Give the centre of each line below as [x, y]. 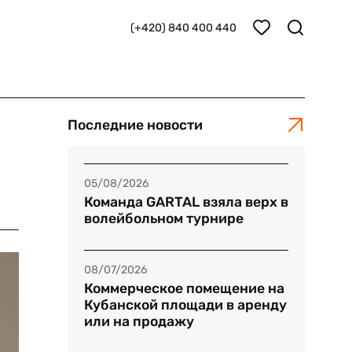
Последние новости [135, 125]
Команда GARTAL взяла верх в [186, 202]
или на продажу [139, 322]
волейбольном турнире [163, 219]
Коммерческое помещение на [184, 289]
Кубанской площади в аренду [185, 305]
